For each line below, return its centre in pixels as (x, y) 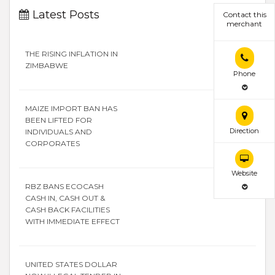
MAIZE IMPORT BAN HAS (71, 108)
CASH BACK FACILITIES (68, 210)
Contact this (244, 15)
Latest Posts (64, 15)
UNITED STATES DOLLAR (71, 264)
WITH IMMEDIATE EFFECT (72, 221)
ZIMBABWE (47, 65)
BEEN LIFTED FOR (59, 120)
